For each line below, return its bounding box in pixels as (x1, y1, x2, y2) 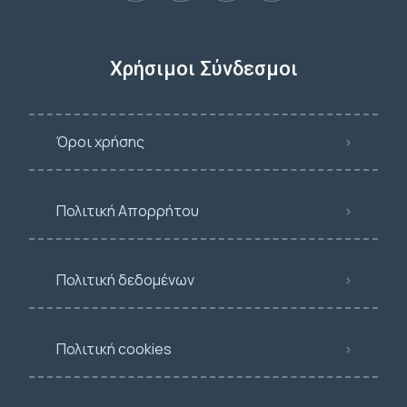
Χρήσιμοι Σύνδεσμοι (109, 57, 298, 80)
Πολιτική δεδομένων (56, 270, 194, 290)
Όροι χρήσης (56, 132, 144, 152)
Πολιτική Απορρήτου (56, 201, 199, 221)
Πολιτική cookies (56, 339, 172, 359)
